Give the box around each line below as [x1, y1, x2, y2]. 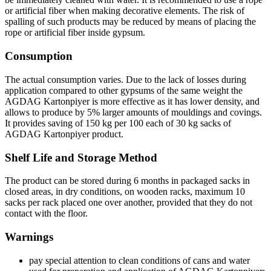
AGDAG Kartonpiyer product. [5, 128, 123, 139]
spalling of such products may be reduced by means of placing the [5, 16, 256, 27]
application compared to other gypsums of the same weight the [5, 85, 243, 96]
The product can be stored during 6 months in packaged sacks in [5, 175, 250, 186]
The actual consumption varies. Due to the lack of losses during [5, 74, 246, 85]
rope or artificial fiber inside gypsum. [5, 27, 145, 38]
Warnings [5, 230, 53, 243]
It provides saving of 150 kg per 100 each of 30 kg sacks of [5, 117, 231, 128]
